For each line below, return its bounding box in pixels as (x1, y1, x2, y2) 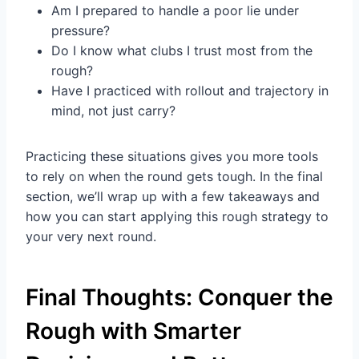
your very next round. (26, 228, 156, 245)
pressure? (51, 22, 110, 39)
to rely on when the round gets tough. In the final (26, 168, 323, 185)
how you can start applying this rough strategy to (26, 208, 329, 225)
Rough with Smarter (26, 317, 241, 345)
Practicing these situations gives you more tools (26, 148, 318, 165)
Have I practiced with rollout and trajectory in (51, 83, 329, 99)
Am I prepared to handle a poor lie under (51, 2, 299, 19)
